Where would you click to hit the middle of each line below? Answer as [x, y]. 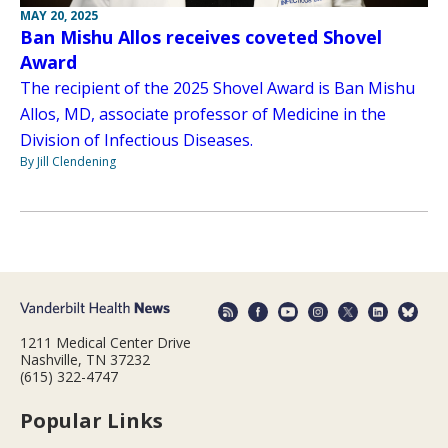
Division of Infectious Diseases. [136, 140]
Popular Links [91, 420]
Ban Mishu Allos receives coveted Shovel [201, 37]
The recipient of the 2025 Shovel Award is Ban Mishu [217, 88]
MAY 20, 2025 [59, 16]
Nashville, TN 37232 [85, 359]
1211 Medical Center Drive [105, 342]
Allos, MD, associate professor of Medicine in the [203, 114]
